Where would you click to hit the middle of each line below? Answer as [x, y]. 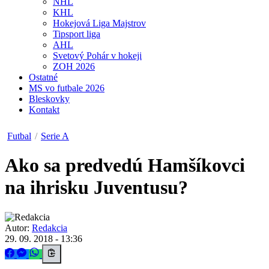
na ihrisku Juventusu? [96, 188]
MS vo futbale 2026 [67, 88]
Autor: [17, 228]
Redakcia [50, 228]
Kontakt [44, 110]
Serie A [55, 136]
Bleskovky [49, 99]
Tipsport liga [77, 34]
